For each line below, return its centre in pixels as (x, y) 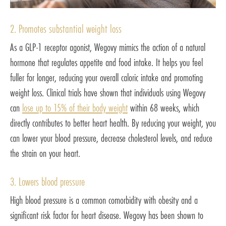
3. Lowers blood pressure (47, 182)
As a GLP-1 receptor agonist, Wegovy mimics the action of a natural (108, 47)
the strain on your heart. (45, 153)
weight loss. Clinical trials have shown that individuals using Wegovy (108, 93)
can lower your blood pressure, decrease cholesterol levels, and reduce (111, 138)
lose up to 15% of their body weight (75, 108)
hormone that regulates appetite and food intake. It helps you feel (106, 63)
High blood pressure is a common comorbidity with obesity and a (104, 200)
